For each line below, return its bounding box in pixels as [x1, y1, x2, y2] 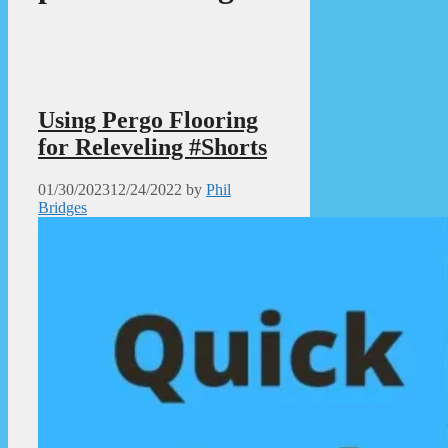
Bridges [38, 198, 87, 216]
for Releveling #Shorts [38, 133, 267, 160]
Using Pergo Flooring [38, 106, 258, 133]
